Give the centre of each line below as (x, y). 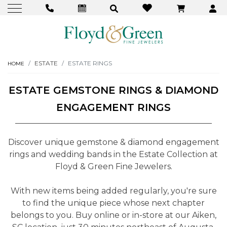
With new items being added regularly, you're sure (113, 191)
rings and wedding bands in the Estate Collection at (113, 155)
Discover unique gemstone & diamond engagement (113, 142)
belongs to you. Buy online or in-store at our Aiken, (113, 215)
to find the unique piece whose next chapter (113, 203)
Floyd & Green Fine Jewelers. (113, 167)
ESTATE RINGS (90, 63)
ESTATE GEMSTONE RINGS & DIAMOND (113, 90)
